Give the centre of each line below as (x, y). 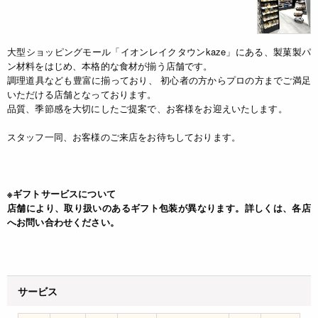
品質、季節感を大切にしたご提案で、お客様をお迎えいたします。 (147, 108)
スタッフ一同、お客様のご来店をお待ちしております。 (124, 136)
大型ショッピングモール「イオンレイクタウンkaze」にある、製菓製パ (159, 51)
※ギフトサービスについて (61, 193)
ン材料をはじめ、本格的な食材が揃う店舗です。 (110, 65)
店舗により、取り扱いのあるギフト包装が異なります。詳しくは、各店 (159, 207)
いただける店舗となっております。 (82, 94)
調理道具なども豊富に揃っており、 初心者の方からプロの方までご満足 (159, 79)
